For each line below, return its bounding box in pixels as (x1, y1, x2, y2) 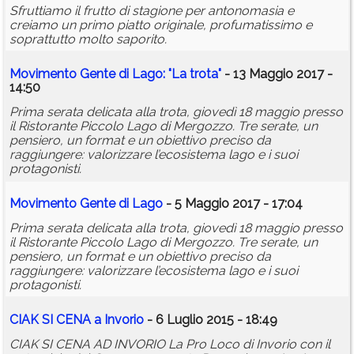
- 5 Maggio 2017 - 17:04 (163, 196, 303, 212)
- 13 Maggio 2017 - (221, 66, 333, 82)
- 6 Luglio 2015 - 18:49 (144, 312, 277, 328)
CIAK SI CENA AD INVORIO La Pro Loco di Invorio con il (9, 337, 330, 352)
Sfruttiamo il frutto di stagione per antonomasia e (9, 3, 294, 19)
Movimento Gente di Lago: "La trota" (9, 66, 221, 82)
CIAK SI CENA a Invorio (9, 312, 144, 328)
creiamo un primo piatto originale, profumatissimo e (9, 17, 312, 33)
